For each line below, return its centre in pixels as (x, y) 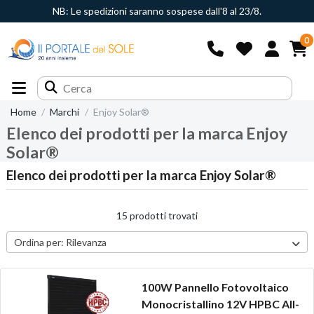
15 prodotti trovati (157, 215)
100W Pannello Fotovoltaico (215, 287)
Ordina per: (39, 242)
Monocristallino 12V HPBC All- (220, 304)
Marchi (65, 112)
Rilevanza (86, 242)
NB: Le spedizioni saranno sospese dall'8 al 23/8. (157, 11)
